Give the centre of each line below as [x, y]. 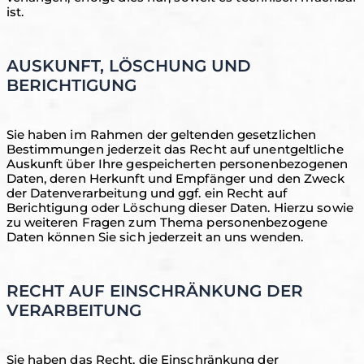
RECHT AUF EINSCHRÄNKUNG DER [154, 291]
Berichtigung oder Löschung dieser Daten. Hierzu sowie [180, 208]
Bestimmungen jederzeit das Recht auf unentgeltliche [175, 149]
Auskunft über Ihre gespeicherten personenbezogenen [177, 164]
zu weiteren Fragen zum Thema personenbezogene [167, 222]
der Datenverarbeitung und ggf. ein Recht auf [146, 193]
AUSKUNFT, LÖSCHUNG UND [128, 66]
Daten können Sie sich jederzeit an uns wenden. [155, 237]
